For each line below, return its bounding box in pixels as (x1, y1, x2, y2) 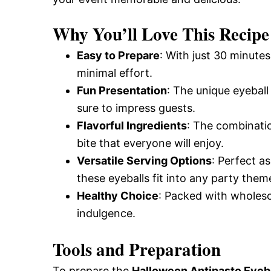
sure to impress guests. (77, 102, 195, 114)
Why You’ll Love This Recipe (53, 21, 269, 47)
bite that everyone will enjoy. (77, 137, 224, 149)
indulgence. (77, 207, 135, 220)
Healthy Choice (77, 189, 158, 202)
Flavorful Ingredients (77, 119, 187, 132)
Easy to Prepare (77, 49, 160, 62)
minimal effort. (77, 67, 152, 79)
